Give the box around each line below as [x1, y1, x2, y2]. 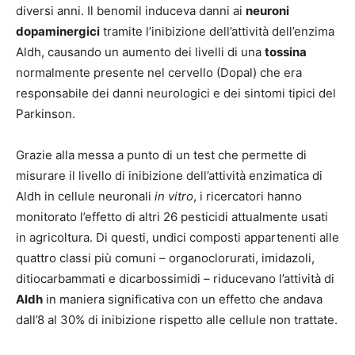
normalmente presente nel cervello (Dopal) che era [16, 65, 302, 81]
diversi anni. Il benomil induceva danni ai [16, 3, 246, 19]
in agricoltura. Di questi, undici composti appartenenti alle [16, 230, 339, 246]
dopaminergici [16, 24, 100, 40]
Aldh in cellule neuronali [16, 189, 151, 204]
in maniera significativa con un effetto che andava [43, 292, 323, 307]
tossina [265, 44, 307, 60]
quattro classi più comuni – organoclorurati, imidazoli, [16, 250, 315, 266]
